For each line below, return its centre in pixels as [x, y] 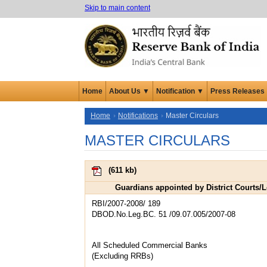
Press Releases [237, 91]
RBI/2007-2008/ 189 [126, 203]
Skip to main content [117, 8]
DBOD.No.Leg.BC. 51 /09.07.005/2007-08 [164, 214]
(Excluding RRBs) [122, 256]
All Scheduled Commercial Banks [150, 245]
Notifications [138, 115]
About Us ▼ [129, 91]
